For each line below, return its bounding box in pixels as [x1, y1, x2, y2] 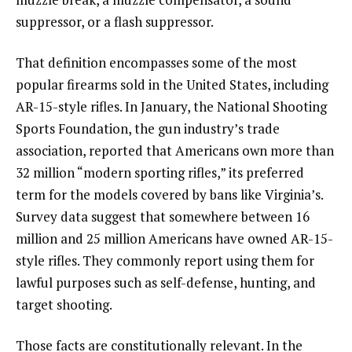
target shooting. [16, 295, 112, 313]
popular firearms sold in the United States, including [16, 75, 328, 93]
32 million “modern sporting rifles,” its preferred [16, 163, 304, 181]
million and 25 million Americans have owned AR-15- [16, 229, 333, 247]
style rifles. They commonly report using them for [16, 251, 314, 269]
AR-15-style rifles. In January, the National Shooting [16, 97, 327, 115]
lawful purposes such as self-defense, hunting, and [16, 273, 316, 291]
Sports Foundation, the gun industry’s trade [16, 119, 280, 137]
